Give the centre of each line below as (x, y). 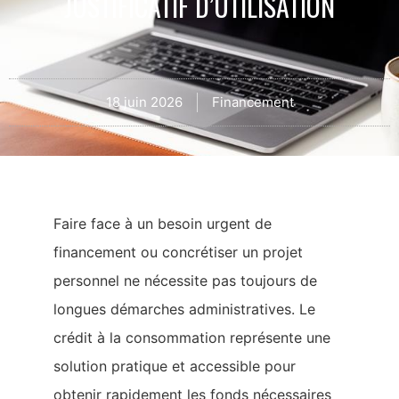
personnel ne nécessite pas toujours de (185, 281)
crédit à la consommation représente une (192, 338)
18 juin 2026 (144, 102)
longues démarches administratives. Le (184, 309)
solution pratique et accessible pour (175, 366)
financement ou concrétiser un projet (178, 252)
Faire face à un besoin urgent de (163, 224)
